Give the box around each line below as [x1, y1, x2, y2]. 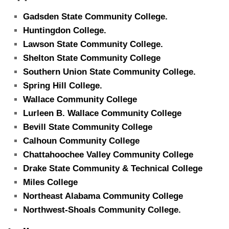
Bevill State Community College [23, 122, 152, 132]
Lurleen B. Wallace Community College [23, 108, 181, 118]
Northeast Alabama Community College [23, 191, 183, 201]
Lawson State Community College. [23, 39, 163, 49]
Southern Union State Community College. [23, 66, 196, 77]
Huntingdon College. [23, 25, 106, 35]
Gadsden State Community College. [23, 11, 168, 21]
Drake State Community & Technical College [23, 163, 202, 173]
